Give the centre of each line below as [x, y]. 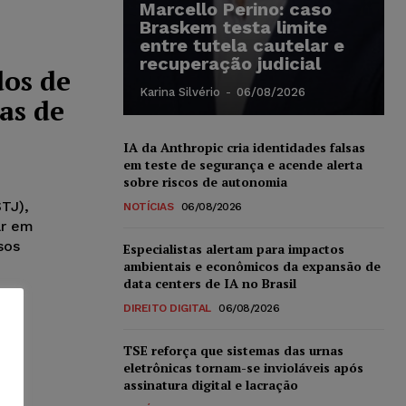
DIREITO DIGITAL [167, 308]
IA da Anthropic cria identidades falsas [244, 147]
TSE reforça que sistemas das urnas [233, 350]
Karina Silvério [180, 92]
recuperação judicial [230, 63]
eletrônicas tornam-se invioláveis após [243, 367]
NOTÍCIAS [148, 206]
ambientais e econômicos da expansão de [252, 266]
